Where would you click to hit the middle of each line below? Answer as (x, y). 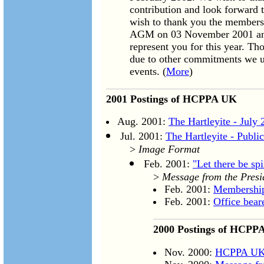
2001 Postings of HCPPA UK (171, 99)
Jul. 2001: (143, 136)
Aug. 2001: (143, 122)
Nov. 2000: (190, 252)
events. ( (148, 72)
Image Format (169, 149)
